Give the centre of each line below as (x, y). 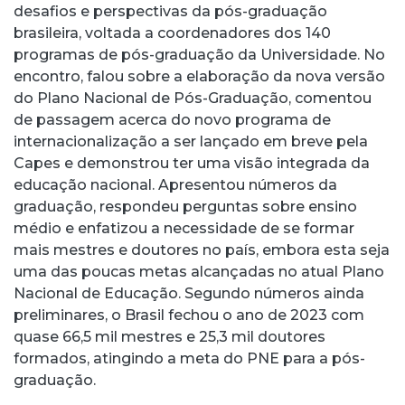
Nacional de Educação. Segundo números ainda (189, 293)
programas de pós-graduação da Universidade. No (199, 54)
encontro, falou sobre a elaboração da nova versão (199, 76)
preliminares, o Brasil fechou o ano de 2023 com (189, 315)
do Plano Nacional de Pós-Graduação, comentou (193, 98)
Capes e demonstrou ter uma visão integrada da (192, 163)
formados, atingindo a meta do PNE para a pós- (189, 358)
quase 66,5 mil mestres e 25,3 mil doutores (170, 336)
